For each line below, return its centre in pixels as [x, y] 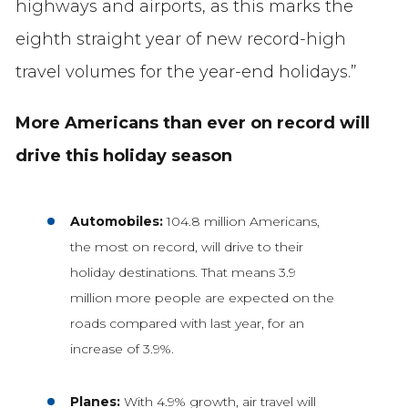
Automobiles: [118, 222]
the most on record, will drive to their [186, 247]
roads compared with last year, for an [187, 324]
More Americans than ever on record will [192, 123]
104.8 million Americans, [243, 222]
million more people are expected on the [202, 298]
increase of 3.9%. [122, 349]
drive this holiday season [123, 156]
